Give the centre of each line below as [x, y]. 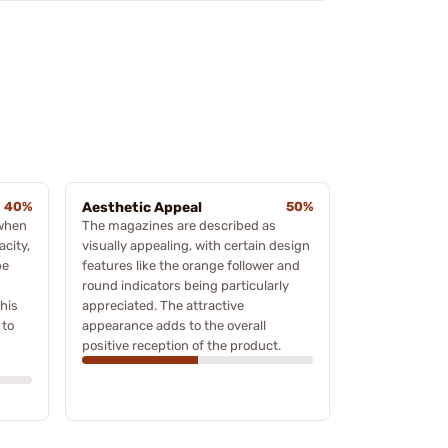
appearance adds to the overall [174, 325]
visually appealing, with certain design [196, 245]
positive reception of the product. [181, 345]
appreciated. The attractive [163, 305]
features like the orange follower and [191, 265]
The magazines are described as [179, 225]
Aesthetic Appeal [142, 207]
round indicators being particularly [185, 285]
